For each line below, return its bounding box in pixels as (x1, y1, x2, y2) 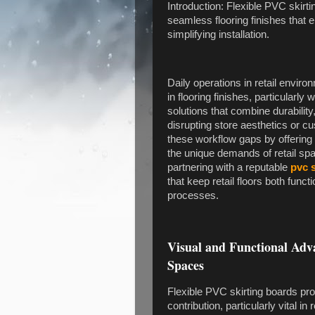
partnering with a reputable (167, 162, 290, 174)
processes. (167, 190, 219, 202)
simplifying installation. (167, 28, 269, 40)
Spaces (167, 255, 204, 274)
